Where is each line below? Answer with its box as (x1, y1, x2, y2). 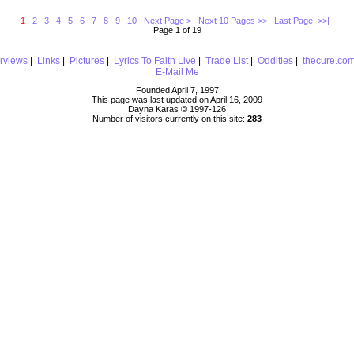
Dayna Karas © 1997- (128, 104, 212, 115)
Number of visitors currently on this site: (92, 114, 247, 124)
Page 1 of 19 (153, 24, 201, 35)
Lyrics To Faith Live (113, 55, 196, 66)
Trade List (205, 55, 248, 66)
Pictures (69, 55, 104, 66)
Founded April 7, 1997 (135, 85, 219, 96)
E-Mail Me (155, 66, 199, 77)
